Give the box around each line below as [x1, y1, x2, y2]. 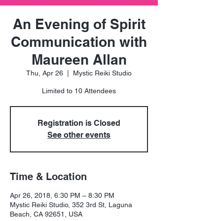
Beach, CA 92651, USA [10, 210, 82, 219]
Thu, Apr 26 [26, 69, 63, 77]
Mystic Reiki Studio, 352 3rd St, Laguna [10, 201, 132, 209]
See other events [47, 130, 110, 140]
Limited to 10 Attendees [42, 87, 116, 95]
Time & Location [10, 171, 87, 183]
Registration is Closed [37, 118, 120, 128]
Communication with [11, 34, 147, 50]
